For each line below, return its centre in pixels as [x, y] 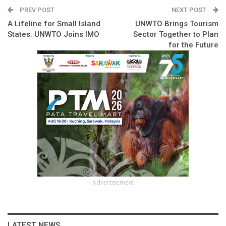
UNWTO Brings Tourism [177, 24]
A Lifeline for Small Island [54, 24]
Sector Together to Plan [176, 35]
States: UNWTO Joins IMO [53, 35]
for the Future [193, 45]
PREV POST [36, 10]
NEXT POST [190, 10]
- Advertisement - [113, 183]
